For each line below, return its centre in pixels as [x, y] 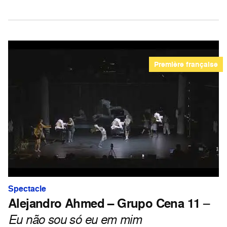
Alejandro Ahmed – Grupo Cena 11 [104, 203]
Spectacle [27, 188]
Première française [186, 65]
